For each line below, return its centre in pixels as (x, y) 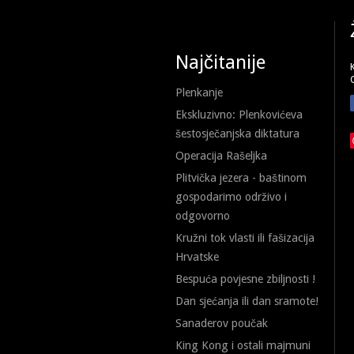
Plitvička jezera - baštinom (241, 178)
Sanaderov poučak (222, 323)
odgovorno (203, 216)
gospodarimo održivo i (231, 197)
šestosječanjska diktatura (237, 134)
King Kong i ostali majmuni (243, 345)
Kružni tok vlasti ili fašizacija (245, 238)
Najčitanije (220, 62)
